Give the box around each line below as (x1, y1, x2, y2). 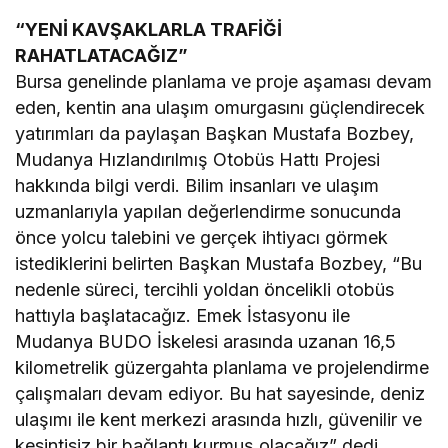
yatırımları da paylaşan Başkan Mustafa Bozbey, (15, 123, 415, 145)
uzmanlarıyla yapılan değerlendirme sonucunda (15, 201, 402, 223)
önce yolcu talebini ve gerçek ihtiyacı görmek (15, 227, 389, 249)
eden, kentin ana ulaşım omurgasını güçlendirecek (15, 97, 426, 119)
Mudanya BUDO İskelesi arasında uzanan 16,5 (15, 331, 397, 353)
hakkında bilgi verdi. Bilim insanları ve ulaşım (15, 175, 380, 197)
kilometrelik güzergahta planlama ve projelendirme (15, 357, 430, 379)
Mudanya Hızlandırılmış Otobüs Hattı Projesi (15, 149, 381, 171)
